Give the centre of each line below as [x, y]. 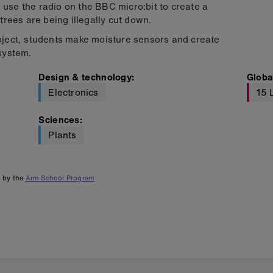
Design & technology [85, 77]
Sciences [59, 119]
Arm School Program [60, 178]
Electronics [73, 92]
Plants [62, 135]
